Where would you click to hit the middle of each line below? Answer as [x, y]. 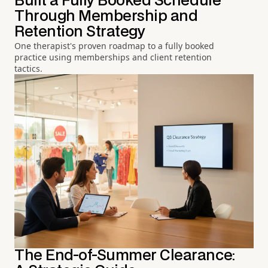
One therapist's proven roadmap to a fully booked [114, 45]
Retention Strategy [80, 32]
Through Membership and [106, 16]
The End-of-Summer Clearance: [125, 256]
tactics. [28, 68]
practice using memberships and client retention [113, 57]
